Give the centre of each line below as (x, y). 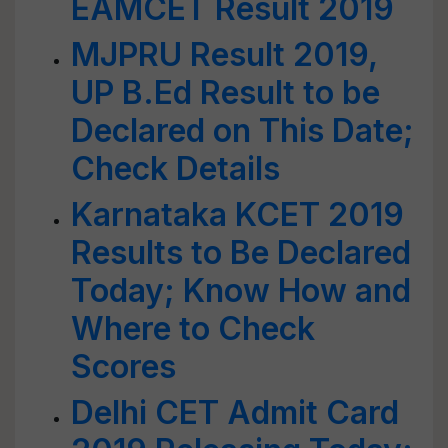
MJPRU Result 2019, (224, 54)
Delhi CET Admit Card (235, 412)
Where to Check (193, 328)
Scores (123, 366)
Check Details (175, 168)
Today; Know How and (241, 290)
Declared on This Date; (242, 130)
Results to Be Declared (241, 252)
